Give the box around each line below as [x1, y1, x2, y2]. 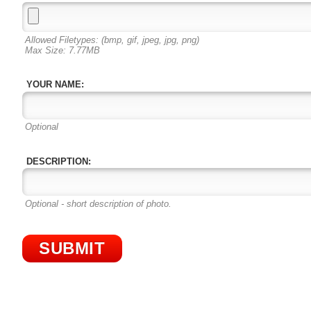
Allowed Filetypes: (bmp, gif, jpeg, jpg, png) [24, 34, 199, 45]
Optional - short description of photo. [24, 199, 171, 210]
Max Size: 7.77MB [24, 44, 100, 56]
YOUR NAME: [26, 79, 85, 90]
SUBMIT [39, 238, 106, 258]
